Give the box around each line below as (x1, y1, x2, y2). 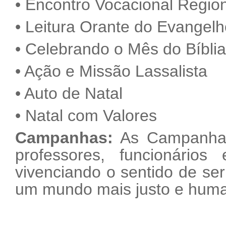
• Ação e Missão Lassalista (15, 62, 207, 80)
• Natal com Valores (15, 106, 157, 125)
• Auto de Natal (15, 84, 123, 102)
